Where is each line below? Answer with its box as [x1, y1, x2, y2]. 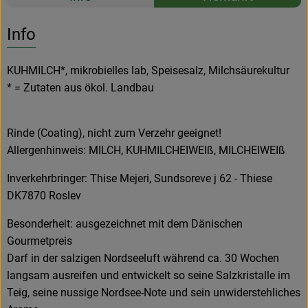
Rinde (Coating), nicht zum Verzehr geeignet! [7, 126, 221, 140]
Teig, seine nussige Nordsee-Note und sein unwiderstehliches [7, 285, 300, 299]
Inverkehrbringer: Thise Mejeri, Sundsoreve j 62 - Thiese [7, 171, 272, 185]
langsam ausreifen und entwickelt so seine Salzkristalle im [7, 268, 290, 282]
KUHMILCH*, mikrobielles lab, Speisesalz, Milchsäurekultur [7, 63, 289, 77]
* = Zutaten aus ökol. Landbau [7, 80, 154, 94]
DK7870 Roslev [7, 188, 81, 202]
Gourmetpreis [7, 234, 72, 247]
